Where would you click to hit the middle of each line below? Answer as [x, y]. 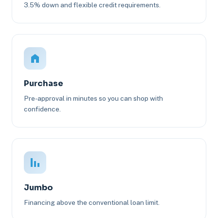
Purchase [44, 84]
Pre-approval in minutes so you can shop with [93, 99]
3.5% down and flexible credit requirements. [92, 5]
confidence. [42, 109]
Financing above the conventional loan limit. [92, 203]
